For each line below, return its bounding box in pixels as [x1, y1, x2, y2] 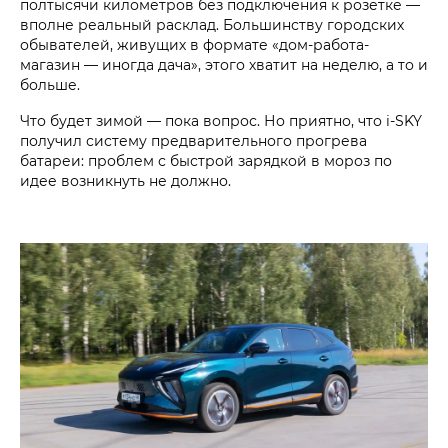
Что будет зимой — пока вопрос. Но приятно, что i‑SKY [20, 111, 422, 131]
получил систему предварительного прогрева [20, 131, 367, 151]
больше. [20, 75, 80, 95]
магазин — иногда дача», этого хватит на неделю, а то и [20, 55, 428, 75]
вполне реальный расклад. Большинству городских [20, 15, 404, 35]
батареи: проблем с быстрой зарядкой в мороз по [20, 151, 392, 171]
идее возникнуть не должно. [20, 171, 235, 191]
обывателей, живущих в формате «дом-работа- [20, 35, 369, 55]
